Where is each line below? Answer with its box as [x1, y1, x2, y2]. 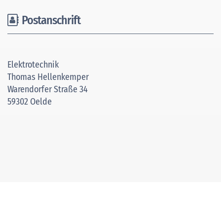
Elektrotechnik [7, 59, 59, 70]
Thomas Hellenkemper [7, 71, 89, 82]
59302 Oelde [7, 96, 52, 107]
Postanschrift [18, 13, 80, 27]
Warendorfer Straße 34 [7, 83, 88, 95]
